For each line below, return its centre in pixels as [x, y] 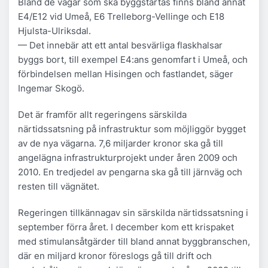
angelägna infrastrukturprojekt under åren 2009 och [128, 157]
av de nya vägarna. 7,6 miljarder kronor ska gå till [121, 143]
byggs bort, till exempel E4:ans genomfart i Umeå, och [133, 59]
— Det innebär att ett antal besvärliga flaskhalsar [120, 45]
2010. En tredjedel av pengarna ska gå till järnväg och [130, 172]
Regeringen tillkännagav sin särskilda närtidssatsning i [133, 212]
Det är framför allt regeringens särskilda [102, 114]
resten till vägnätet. [59, 186]
